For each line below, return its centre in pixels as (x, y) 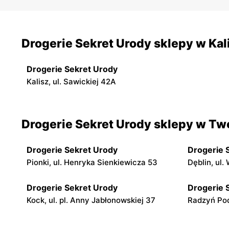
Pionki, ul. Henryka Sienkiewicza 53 (92, 162)
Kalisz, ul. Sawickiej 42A (71, 81)
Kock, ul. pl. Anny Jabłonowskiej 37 (91, 200)
